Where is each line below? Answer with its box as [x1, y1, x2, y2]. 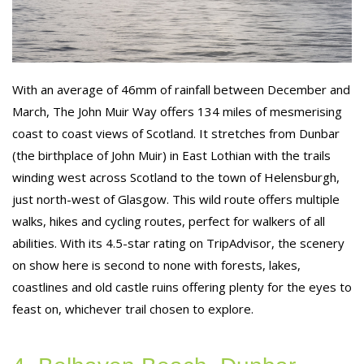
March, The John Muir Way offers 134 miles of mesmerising [12, 102, 342, 119]
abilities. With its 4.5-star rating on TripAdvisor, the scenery [12, 234, 344, 251]
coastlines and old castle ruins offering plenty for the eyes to [12, 278, 352, 295]
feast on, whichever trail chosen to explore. [12, 300, 253, 317]
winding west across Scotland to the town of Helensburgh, [12, 168, 340, 185]
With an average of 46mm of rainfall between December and [12, 80, 350, 97]
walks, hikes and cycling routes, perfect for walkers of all [12, 212, 325, 229]
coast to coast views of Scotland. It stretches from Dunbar [12, 124, 340, 141]
